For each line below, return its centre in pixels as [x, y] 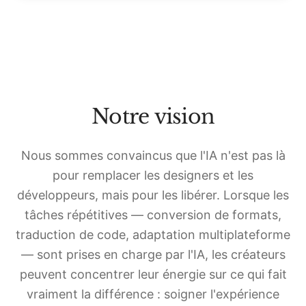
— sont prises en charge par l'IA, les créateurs [153, 254]
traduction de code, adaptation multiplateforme [153, 235]
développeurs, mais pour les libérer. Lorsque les [153, 195]
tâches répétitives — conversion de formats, [153, 215]
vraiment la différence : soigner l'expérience [153, 294]
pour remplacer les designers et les [153, 175]
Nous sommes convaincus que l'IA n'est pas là [153, 155]
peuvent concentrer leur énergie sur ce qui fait [153, 274]
